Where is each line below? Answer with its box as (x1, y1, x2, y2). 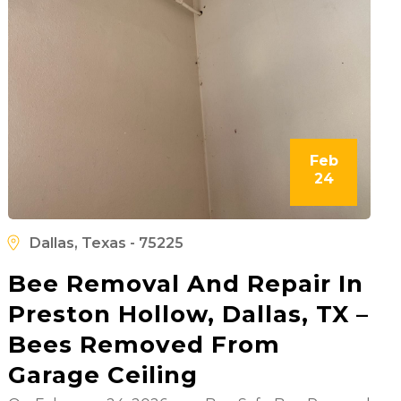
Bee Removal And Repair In (7, 269, 363, 298)
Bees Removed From (7, 329, 280, 359)
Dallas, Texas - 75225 (29, 234, 183, 252)
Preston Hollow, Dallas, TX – (7, 299, 369, 328)
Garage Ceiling (7, 360, 198, 389)
